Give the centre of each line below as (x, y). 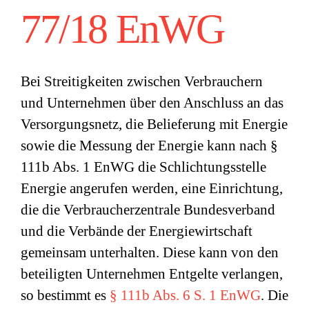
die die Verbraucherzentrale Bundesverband (148, 210)
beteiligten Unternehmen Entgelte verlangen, (152, 274)
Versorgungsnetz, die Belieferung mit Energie (154, 124)
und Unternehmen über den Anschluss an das (152, 103)
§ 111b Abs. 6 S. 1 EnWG (185, 295)
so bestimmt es (65, 295)
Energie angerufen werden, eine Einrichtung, (152, 188)
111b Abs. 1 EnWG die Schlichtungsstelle (143, 167)
